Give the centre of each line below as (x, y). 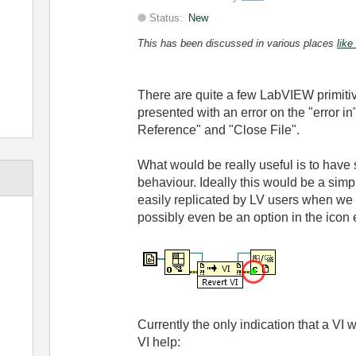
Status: (166, 18)
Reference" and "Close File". (220, 130)
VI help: (159, 342)
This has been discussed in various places (237, 43)
